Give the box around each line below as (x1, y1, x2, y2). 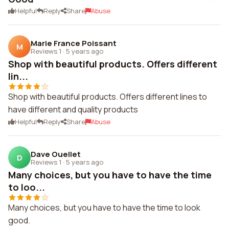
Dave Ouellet (31, 148, 81, 159)
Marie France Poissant (31, 37, 117, 49)
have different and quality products (8, 104, 138, 115)
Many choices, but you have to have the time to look (8, 202, 200, 213)
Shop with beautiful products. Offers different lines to (8, 91, 207, 102)
